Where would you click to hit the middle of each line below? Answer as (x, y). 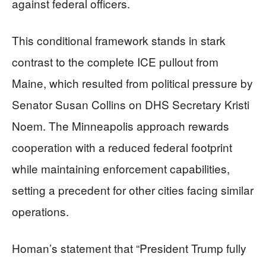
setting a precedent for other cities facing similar (133, 189)
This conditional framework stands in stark (119, 40)
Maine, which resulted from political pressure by (132, 83)
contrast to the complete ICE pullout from (115, 61)
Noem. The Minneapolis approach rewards (121, 125)
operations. (40, 211)
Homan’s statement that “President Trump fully (129, 248)
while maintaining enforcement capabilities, (121, 168)
